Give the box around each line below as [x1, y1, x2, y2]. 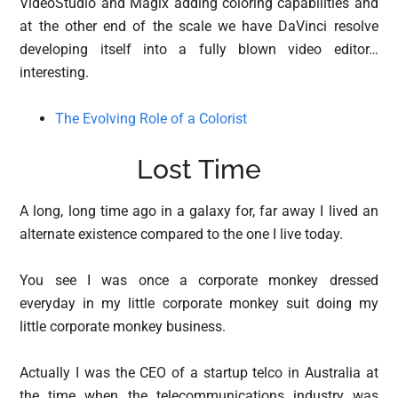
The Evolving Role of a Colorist [55, 109, 248, 127]
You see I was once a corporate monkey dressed [20, 271, 378, 289]
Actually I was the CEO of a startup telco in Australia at [20, 363, 378, 381]
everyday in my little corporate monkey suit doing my [20, 294, 378, 312]
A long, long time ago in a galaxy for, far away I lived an [20, 202, 378, 219]
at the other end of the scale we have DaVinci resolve [20, 17, 378, 35]
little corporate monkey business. [20, 317, 227, 335]
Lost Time [137, 153, 261, 185]
